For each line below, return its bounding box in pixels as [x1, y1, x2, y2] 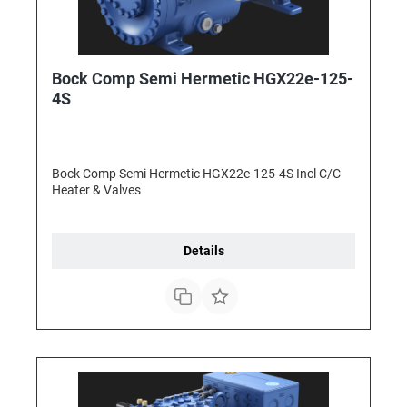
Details [183, 243, 224, 259]
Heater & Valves [52, 183, 141, 198]
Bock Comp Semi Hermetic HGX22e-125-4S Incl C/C [52, 166, 341, 182]
